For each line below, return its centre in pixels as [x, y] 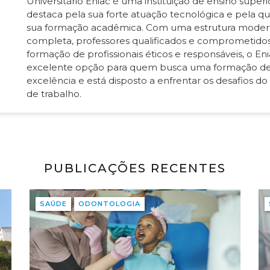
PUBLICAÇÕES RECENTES [135, 168]
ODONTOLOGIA [109, 203]
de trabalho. [54, 94]
